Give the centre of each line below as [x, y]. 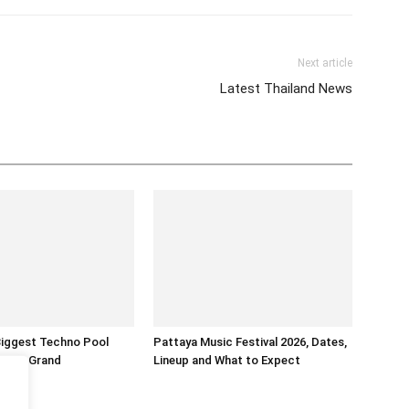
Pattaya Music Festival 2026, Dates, [250, 342]
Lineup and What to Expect [227, 360]
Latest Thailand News [286, 89]
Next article [325, 63]
